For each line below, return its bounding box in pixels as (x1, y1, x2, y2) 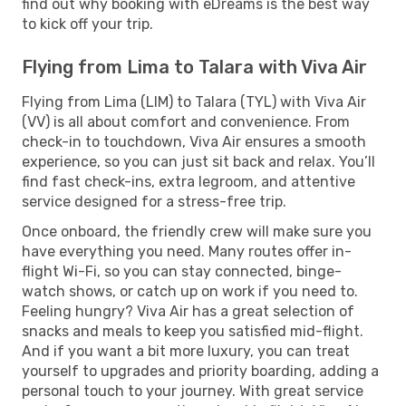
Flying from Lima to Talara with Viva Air (22, 55, 367, 78)
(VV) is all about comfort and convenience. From (22, 112, 350, 130)
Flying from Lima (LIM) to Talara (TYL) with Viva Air (22, 92, 366, 111)
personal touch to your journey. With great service (22, 382, 363, 400)
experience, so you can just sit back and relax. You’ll (22, 152, 375, 170)
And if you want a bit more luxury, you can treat (22, 342, 350, 360)
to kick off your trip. (22, 14, 153, 33)
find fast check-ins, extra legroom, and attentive (22, 172, 355, 190)
